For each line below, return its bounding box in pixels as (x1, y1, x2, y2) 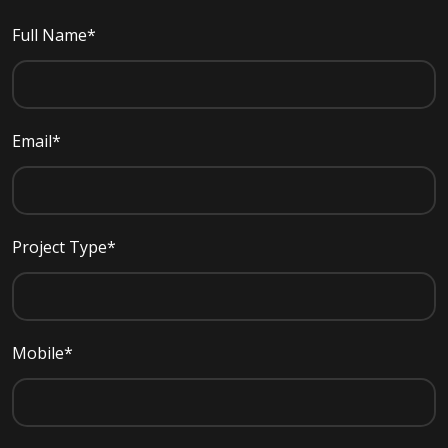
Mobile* (12, 341, 73, 364)
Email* (12, 129, 61, 152)
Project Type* (12, 235, 116, 258)
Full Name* (12, 23, 96, 46)
